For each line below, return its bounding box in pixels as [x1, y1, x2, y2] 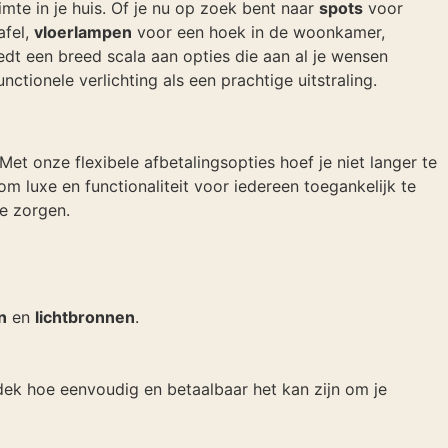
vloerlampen [34, 21, 132, 42]
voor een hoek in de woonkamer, [132, 21, 385, 42]
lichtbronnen [35, 306, 135, 327]
